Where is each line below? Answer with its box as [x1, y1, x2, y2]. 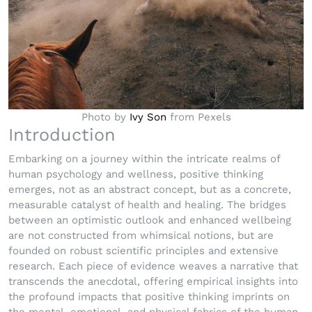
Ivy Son [129, 111, 166, 124]
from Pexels [166, 111, 231, 124]
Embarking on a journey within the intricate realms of [8, 153, 280, 166]
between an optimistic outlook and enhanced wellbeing [8, 214, 291, 227]
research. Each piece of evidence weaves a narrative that [8, 260, 298, 273]
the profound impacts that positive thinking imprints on [8, 290, 290, 304]
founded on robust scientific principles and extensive [8, 244, 279, 258]
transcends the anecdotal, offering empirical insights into [8, 275, 298, 288]
